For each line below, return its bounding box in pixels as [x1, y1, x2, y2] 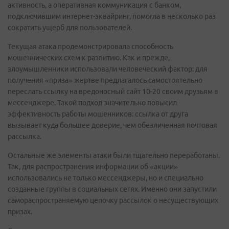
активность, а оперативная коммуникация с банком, [8, 1, 181, 9]
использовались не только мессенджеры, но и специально [8, 174, 203, 182]
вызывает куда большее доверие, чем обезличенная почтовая [8, 121, 217, 129]
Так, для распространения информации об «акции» [8, 163, 178, 171]
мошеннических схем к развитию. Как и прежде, [8, 54, 170, 62]
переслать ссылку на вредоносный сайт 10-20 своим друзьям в [8, 87, 218, 96]
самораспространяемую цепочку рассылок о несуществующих [8, 196, 218, 204]
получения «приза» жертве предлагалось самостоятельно [8, 76, 202, 84]
